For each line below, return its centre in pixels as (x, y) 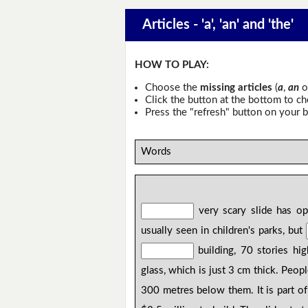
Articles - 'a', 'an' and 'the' (218, 25)
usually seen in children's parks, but (223, 231)
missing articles (236, 87)
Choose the (172, 87)
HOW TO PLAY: (172, 65)
